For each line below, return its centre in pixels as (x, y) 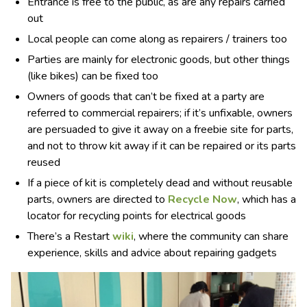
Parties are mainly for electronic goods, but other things (159, 59)
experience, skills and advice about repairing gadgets (152, 253)
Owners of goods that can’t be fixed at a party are (146, 96)
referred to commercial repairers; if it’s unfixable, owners (160, 113)
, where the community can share (211, 236)
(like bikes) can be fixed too (93, 76)
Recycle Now (202, 199)
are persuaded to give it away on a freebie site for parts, (160, 129)
